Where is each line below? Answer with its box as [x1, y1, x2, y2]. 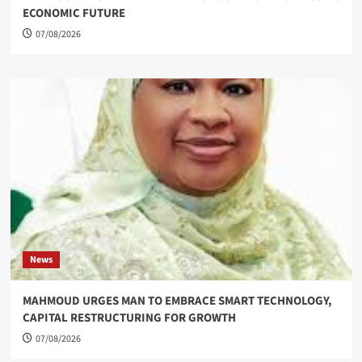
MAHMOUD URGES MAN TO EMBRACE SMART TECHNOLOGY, [22, 292, 332, 309]
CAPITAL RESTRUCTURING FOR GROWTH [22, 309, 236, 326]
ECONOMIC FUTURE [22, 4, 125, 22]
